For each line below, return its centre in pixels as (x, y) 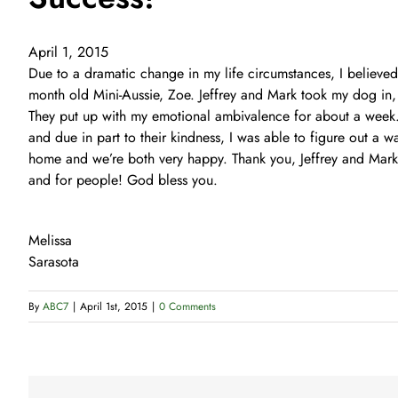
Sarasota (54, 262)
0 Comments (187, 306)
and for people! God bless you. (123, 180)
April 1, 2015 (68, 52)
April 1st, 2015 (114, 306)
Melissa (50, 240)
